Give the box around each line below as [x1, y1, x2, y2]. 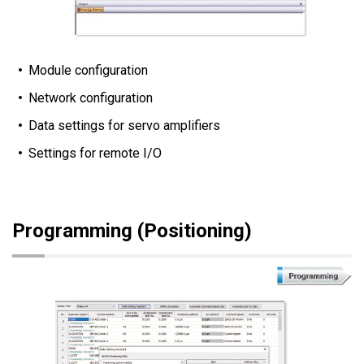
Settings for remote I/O [28, 145, 162, 161]
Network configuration [28, 89, 153, 106]
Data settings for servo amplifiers [28, 117, 220, 133]
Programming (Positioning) [12, 219, 252, 242]
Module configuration [28, 62, 148, 78]
